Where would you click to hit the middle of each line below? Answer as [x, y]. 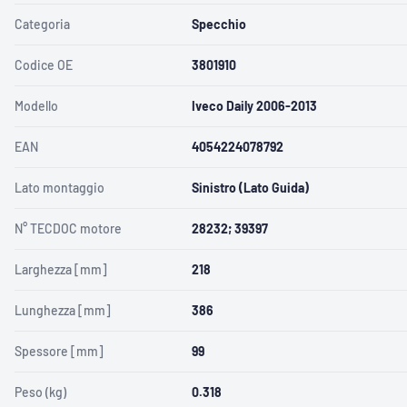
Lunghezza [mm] [63, 310]
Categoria [43, 24]
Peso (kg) [41, 392]
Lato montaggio [60, 187]
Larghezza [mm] [61, 269]
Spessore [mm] [60, 351]
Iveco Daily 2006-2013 [255, 105]
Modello [37, 105]
